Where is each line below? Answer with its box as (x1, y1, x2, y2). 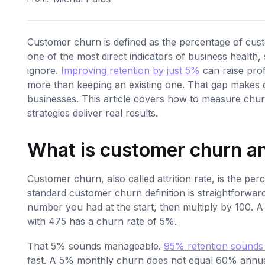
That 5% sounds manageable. (27, 240, 164, 252)
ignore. (27, 64, 61, 76)
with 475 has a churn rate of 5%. (27, 215, 177, 227)
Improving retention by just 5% (60, 64, 200, 76)
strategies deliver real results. (27, 106, 158, 119)
